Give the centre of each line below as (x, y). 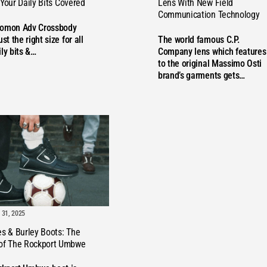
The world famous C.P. (199, 39)
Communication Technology (209, 15)
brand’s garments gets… (201, 75)
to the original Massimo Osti (210, 63)
